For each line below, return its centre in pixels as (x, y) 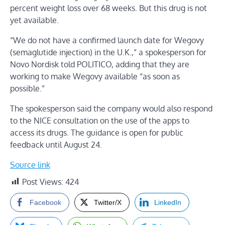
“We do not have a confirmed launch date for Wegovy (107, 40)
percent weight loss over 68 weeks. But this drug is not (108, 8)
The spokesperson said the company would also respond (111, 108)
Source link (30, 164)
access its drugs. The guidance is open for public (97, 132)
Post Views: (43, 182)
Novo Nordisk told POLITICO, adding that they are (100, 64)
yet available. (34, 20)
